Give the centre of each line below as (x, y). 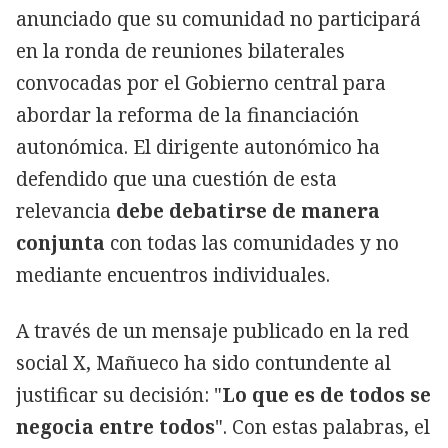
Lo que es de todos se (326, 394)
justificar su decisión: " (119, 394)
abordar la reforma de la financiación (187, 114)
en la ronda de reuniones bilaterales (180, 50)
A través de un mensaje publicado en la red (212, 330)
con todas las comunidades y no (252, 242)
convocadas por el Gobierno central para (201, 82)
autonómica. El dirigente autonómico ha (198, 146)
